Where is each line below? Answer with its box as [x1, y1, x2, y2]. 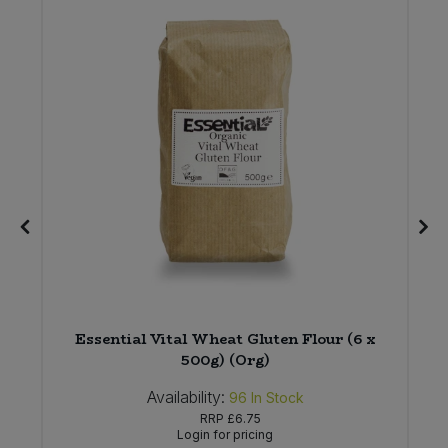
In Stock [250, 389, 304, 407]
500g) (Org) [180, 349, 270, 372]
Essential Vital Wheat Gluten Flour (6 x [74, 328, 376, 351]
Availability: [146, 387, 225, 408]
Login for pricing [177, 427, 274, 443]
